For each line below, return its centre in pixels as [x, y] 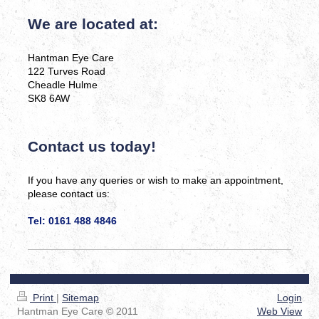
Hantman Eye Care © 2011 [78, 311]
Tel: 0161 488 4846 [72, 220]
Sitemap [80, 297]
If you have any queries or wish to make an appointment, [156, 180]
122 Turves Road [67, 71]
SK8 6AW [49, 98]
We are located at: [93, 23]
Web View [279, 311]
